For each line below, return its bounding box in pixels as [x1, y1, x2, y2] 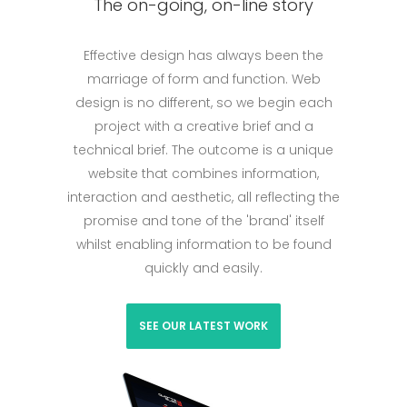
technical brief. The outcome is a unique [74, 140, 333, 159]
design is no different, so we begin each [74, 93, 333, 112]
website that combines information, [88, 164, 319, 183]
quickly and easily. [144, 258, 263, 277]
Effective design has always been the [84, 45, 323, 65]
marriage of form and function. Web [86, 69, 321, 88]
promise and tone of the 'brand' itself [83, 211, 324, 230]
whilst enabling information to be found [75, 234, 332, 253]
